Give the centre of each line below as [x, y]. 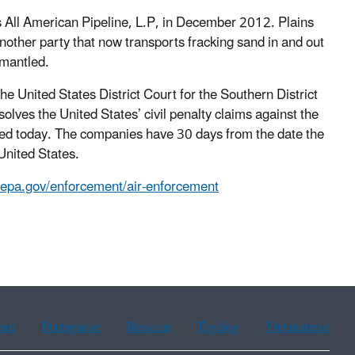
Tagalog [218, 328]
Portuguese [71, 328]
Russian [149, 328]
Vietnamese [297, 328]
